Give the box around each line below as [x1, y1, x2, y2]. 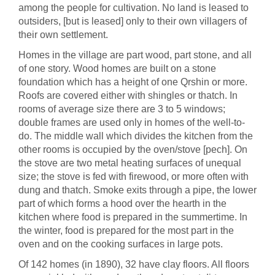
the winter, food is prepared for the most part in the [18, 225, 234, 236]
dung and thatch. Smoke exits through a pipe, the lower [18, 185, 257, 195]
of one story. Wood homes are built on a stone [18, 63, 216, 74]
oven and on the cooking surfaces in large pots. [18, 239, 225, 249]
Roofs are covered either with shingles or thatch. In [18, 90, 238, 101]
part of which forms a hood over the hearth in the [18, 198, 227, 209]
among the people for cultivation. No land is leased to [18, 2, 249, 13]
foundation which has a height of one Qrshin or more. [18, 77, 247, 87]
